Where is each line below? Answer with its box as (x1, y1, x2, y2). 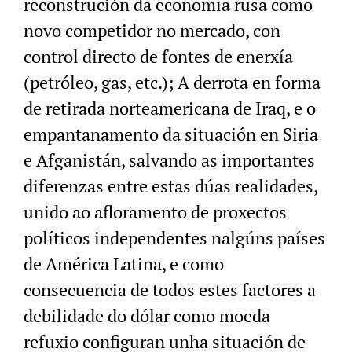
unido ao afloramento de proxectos (24, 200, 287, 224)
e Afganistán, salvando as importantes (24, 148, 315, 172)
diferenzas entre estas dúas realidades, (24, 174, 317, 198)
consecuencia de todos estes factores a (24, 278, 316, 302)
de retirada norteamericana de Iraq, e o (24, 97, 316, 120)
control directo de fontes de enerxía (24, 45, 293, 68)
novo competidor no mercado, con (24, 19, 280, 42)
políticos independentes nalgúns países (24, 226, 325, 250)
